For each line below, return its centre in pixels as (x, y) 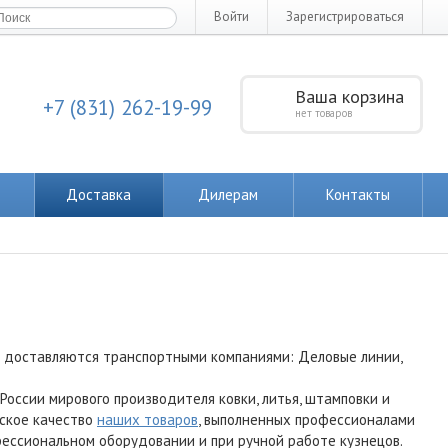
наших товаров (147, 419)
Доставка (99, 194)
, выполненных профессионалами (306, 419)
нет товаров (323, 113)
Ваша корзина (349, 96)
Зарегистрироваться (345, 16)
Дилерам (228, 194)
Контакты (357, 194)
